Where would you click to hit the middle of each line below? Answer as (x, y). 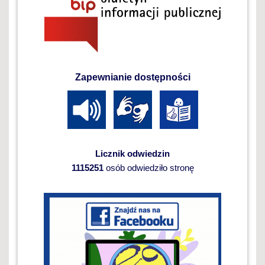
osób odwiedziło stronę (148, 167)
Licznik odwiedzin (132, 153)
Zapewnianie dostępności (132, 77)
